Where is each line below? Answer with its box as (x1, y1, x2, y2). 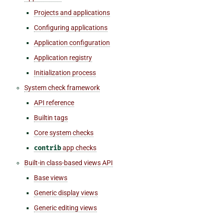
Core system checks (34, 128, 93, 137)
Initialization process (34, 68, 96, 77)
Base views (34, 173, 67, 182)
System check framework (24, 83, 100, 92)
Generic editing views (34, 203, 97, 212)
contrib (34, 143, 61, 152)
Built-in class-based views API (24, 158, 113, 167)
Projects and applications (34, 8, 110, 16)
